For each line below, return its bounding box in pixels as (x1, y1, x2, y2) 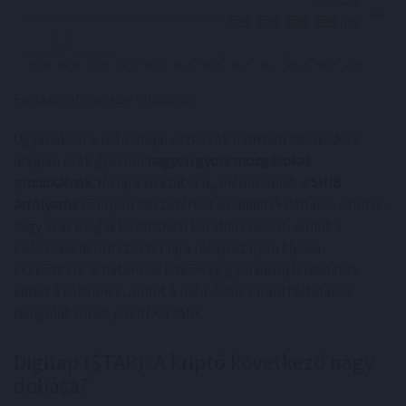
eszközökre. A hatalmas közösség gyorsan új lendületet (14, 259, 358, 278)
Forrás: (14, 89, 59, 108)
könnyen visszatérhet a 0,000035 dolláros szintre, (78, 194, 387, 213)
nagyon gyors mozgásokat (147, 150, 312, 169)
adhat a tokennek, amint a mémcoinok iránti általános (14, 281, 353, 300)
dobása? (14, 371, 89, 400)
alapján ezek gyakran (14, 150, 147, 169)
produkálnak (14, 172, 92, 191)
